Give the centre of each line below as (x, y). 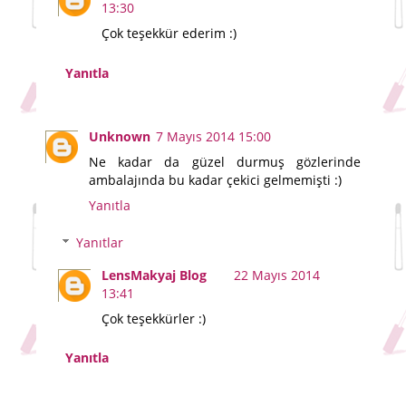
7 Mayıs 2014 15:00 (213, 136)
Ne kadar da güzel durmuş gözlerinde (225, 161)
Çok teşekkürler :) (154, 319)
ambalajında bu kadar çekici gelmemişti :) (215, 179)
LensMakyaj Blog (155, 275)
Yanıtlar (100, 243)
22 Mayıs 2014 (277, 275)
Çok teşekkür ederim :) (169, 34)
